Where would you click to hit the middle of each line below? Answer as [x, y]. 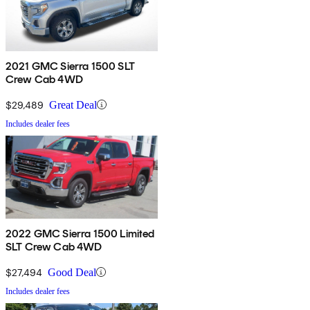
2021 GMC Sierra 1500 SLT [70, 66]
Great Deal [73, 104]
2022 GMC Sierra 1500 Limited [80, 233]
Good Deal [72, 272]
